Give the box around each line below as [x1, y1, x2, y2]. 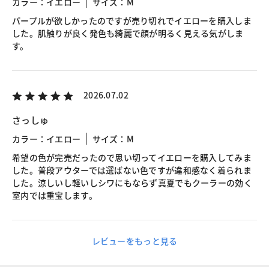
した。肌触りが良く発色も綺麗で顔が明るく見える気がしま [12, 27, 244, 40]
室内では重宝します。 [12, 189, 97, 202]
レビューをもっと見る [91, 235, 178, 247]
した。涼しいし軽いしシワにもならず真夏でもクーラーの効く [12, 177, 252, 189]
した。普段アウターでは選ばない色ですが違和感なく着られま [12, 164, 252, 177]
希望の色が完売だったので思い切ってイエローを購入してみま [12, 151, 252, 164]
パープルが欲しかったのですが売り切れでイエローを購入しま [12, 14, 252, 27]
